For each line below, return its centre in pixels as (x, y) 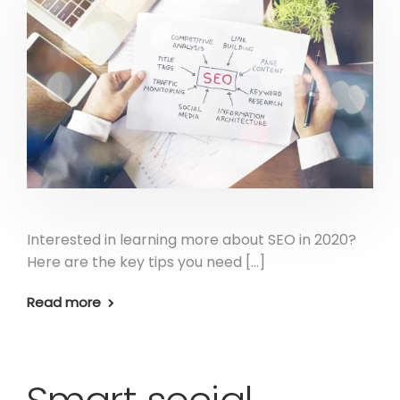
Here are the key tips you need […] (146, 262)
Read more (64, 303)
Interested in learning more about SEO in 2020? (192, 240)
